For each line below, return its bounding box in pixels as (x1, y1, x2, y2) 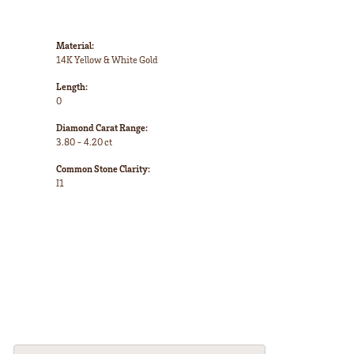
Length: (56, 81, 88, 93)
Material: (56, 40, 94, 52)
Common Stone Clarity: (56, 163, 150, 175)
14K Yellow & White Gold (56, 54, 158, 66)
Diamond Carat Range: (56, 122, 148, 134)
